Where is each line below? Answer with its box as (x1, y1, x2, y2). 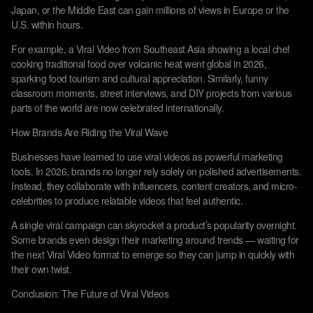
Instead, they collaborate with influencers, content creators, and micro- (11, 179, 297, 193)
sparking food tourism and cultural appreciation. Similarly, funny (11, 71, 268, 85)
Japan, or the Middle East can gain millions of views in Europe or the (11, 3, 289, 17)
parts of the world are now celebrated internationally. (11, 101, 224, 115)
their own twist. (11, 262, 71, 276)
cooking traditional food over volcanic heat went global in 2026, (11, 57, 266, 71)
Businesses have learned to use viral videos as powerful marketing (11, 150, 283, 163)
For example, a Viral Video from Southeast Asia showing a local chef (11, 42, 290, 56)
